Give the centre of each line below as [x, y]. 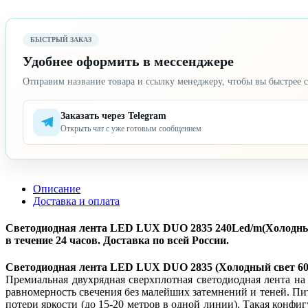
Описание [57, 188]
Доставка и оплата [76, 201]
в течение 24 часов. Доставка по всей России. [117, 241]
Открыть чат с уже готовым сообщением [131, 129]
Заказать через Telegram [113, 116]
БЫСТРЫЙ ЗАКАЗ [61, 39]
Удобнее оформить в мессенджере [128, 61]
